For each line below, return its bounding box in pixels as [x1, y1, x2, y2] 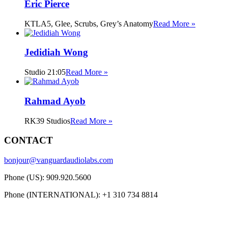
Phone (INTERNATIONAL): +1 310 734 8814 [4, 190, 158, 199]
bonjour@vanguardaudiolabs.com [4, 156, 113, 165]
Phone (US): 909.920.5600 [4, 173, 91, 182]
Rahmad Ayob [24, 95, 85, 106]
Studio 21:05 [24, 68, 66, 77]
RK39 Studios [24, 116, 70, 125]
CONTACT [4, 135, 53, 146]
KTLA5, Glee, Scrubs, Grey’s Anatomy [24, 19, 153, 28]
